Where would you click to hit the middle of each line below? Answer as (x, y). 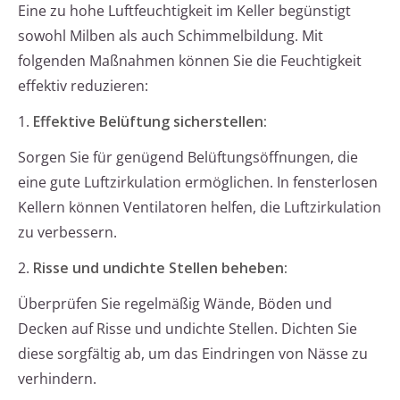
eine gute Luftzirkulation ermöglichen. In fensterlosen (198, 183)
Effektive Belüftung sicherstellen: (150, 122)
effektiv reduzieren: (83, 86)
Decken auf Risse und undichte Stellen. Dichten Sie (187, 329)
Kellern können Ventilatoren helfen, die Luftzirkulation (200, 208)
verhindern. (57, 379)
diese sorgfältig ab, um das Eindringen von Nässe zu (193, 354)
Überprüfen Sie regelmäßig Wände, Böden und (175, 304)
